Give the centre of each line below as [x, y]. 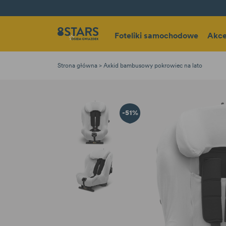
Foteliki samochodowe [157, 35]
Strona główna [78, 66]
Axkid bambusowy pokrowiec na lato [153, 66]
